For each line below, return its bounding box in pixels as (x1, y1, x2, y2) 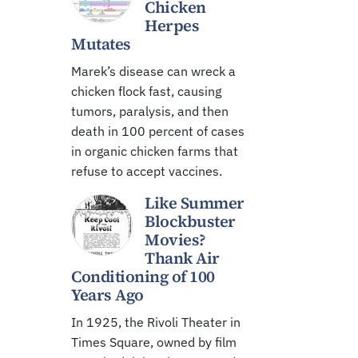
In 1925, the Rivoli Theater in (71, 314, 241, 330)
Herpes (145, 14, 199, 37)
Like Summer (145, 192, 245, 214)
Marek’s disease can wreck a (71, 63, 236, 79)
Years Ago (71, 284, 144, 306)
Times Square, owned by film (71, 334, 237, 350)
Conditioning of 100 (71, 265, 215, 288)
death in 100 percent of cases (71, 123, 245, 139)
